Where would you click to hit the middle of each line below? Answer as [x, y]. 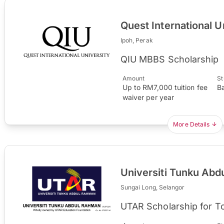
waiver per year [148, 97]
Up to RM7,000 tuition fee [165, 87]
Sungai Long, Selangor [152, 187]
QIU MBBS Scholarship [169, 59]
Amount [133, 78]
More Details [191, 124]
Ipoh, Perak [136, 40]
